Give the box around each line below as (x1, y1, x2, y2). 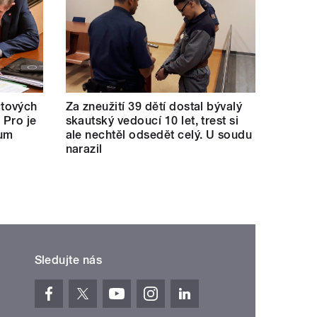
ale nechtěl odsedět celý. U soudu (65, 127, 253, 142)
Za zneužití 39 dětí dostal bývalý (65, 99, 243, 113)
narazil (65, 142, 103, 156)
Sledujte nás (34, 253, 103, 267)
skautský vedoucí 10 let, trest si (65, 113, 239, 127)
